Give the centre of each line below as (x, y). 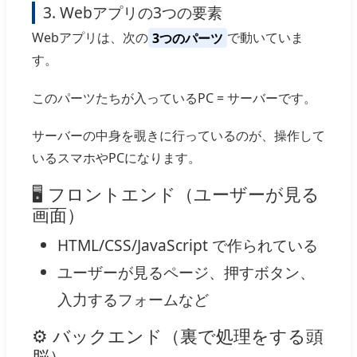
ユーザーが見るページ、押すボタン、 (186, 272)
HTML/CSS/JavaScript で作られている (188, 245)
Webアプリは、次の (90, 38)
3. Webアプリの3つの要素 (132, 13)
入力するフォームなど (133, 299)
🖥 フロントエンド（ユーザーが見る (176, 194)
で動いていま (265, 38)
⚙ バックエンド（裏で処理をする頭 (178, 336)
